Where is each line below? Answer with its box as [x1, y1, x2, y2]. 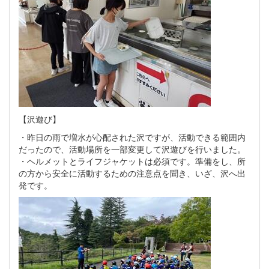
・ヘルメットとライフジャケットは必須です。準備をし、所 [19, 154, 246, 167]
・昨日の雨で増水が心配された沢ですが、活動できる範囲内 [19, 130, 246, 143]
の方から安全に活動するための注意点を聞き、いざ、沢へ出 [19, 166, 246, 179]
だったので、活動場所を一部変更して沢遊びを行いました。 [19, 142, 246, 155]
